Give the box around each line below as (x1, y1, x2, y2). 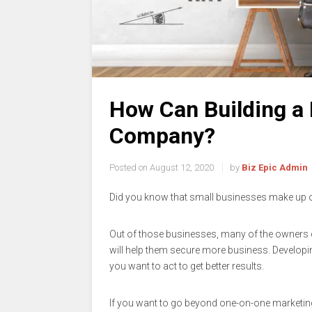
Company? (109, 123, 215, 150)
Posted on (109, 162, 148, 173)
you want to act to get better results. (109, 260, 264, 272)
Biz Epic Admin (242, 162, 308, 173)
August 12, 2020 (150, 162, 216, 173)
